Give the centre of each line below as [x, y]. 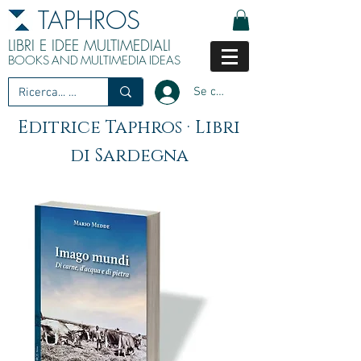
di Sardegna [129, 156]
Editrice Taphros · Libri [129, 128]
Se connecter [228, 91]
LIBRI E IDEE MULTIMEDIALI [89, 46]
